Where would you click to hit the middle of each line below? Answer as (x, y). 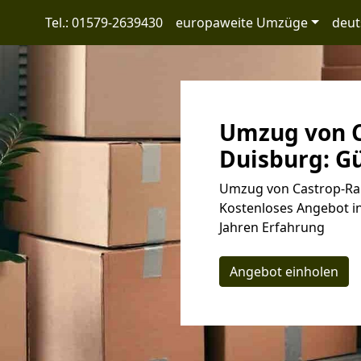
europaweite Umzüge (241, 23)
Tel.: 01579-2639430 (104, 23)
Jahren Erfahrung (272, 227)
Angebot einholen (284, 272)
